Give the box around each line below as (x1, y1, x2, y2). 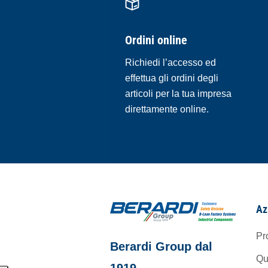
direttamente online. (125, 103, 209, 114)
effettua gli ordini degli (125, 72, 218, 83)
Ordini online (125, 32, 187, 47)
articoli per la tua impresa (125, 88, 232, 99)
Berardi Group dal (110, 239, 212, 253)
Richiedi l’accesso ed (125, 57, 216, 68)
